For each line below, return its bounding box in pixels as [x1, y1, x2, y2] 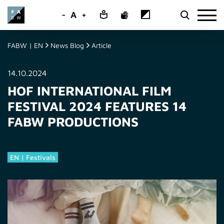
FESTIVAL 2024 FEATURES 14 [7, 98, 186, 113]
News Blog [50, 41, 84, 49]
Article [91, 41, 111, 49]
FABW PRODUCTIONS [7, 114, 138, 129]
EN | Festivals [10, 153, 55, 161]
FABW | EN [7, 41, 43, 49]
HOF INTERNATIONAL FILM [7, 83, 171, 98]
